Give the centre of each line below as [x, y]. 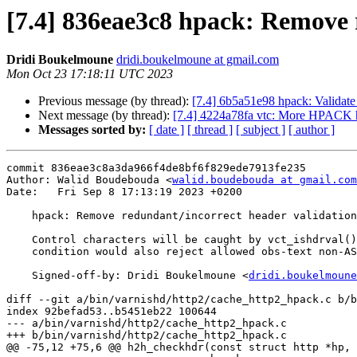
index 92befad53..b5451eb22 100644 [112, 312]
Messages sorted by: [92, 130]
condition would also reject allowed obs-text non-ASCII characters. [19, 252]
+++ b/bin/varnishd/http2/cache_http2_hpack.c [147, 335]
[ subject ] [261, 130]
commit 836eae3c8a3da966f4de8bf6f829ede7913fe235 [156, 168]
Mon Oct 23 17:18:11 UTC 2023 [90, 74]
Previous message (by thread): [115, 101]
